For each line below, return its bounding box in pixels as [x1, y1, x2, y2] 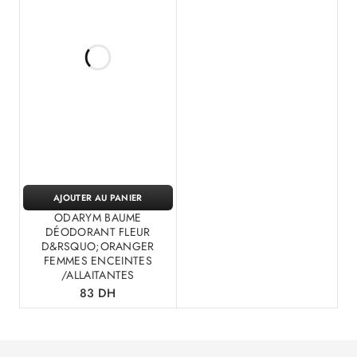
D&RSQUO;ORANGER [41, 237, 155, 254]
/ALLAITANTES [61, 266, 135, 283]
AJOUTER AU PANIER [53, 190, 143, 204]
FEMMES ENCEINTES [44, 252, 152, 269]
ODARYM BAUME [54, 209, 142, 226]
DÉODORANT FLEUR [45, 223, 151, 240]
